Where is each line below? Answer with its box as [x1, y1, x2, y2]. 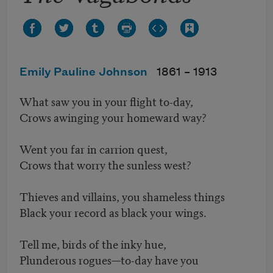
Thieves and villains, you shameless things [19, 188, 225, 205]
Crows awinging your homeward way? [19, 108, 207, 126]
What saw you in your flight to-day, [19, 93, 193, 110]
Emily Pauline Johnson [19, 66, 147, 79]
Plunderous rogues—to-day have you [19, 251, 199, 268]
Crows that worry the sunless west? [19, 156, 191, 173]
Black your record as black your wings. [19, 204, 207, 221]
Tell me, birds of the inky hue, [19, 235, 166, 252]
